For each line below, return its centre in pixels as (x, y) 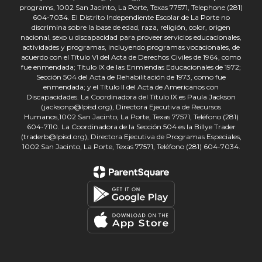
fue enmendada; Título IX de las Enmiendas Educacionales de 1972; (131, 67)
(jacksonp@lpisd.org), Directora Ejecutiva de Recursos (131, 107)
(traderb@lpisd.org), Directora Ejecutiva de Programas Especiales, (131, 137)
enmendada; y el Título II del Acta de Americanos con (131, 87)
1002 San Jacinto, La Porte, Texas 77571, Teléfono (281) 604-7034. (131, 147)
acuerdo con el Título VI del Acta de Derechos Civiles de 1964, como (131, 57)
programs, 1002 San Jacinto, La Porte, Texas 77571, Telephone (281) (131, 8)
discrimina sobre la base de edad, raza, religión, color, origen (131, 27)
